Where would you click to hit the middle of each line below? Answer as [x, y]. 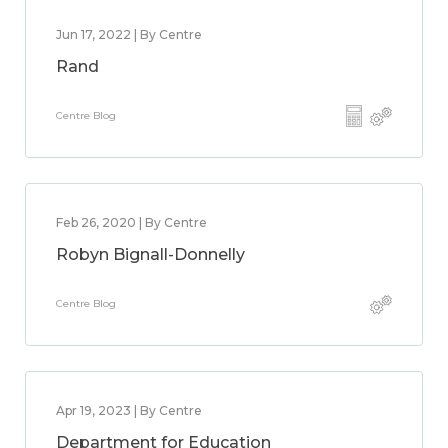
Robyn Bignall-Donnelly [150, 254]
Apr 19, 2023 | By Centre [129, 410]
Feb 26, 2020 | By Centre [131, 222]
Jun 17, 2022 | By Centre [129, 34]
